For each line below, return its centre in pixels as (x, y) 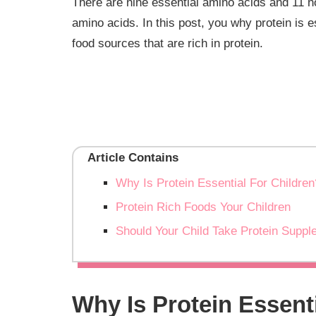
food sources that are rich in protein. (168, 44)
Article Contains (133, 157)
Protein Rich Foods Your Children (203, 207)
